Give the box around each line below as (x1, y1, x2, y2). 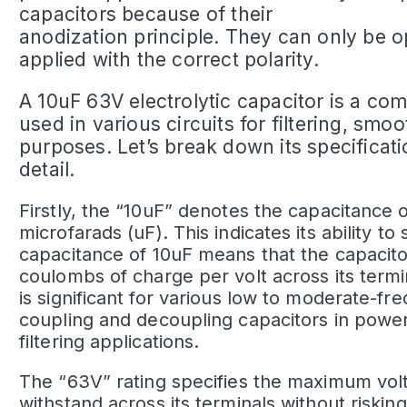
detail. (19, 158, 75, 182)
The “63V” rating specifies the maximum (19, 371, 377, 393)
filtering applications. (19, 331, 200, 353)
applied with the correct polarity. (19, 48, 319, 72)
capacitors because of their (19, 3, 273, 26)
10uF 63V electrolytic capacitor (37, 90, 324, 114)
